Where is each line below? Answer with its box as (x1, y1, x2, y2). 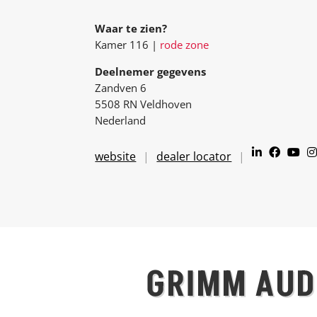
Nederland (95, 113, 146, 127)
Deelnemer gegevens (95, 64, 207, 79)
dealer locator (156, 148, 232, 164)
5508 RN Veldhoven (95, 96, 192, 111)
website (95, 148, 137, 164)
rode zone (160, 37, 209, 52)
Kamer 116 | (95, 37, 161, 52)
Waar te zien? (95, 21, 168, 35)
